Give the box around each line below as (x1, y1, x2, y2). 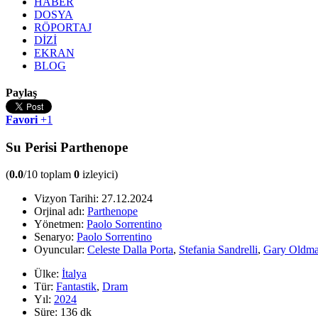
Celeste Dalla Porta (87, 243, 173, 256)
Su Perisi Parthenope (6, 139, 128, 155)
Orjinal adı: (34, 205, 84, 218)
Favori (6, 114, 38, 126)
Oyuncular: (34, 243, 84, 256)
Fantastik (56, 280, 97, 293)
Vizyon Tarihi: (34, 192, 99, 205)
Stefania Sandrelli (179, 243, 258, 256)
